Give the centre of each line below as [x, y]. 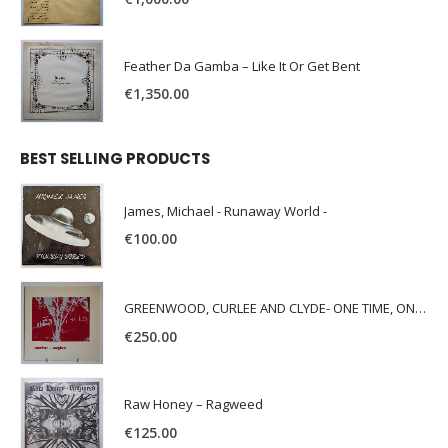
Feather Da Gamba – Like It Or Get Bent [242, 66]
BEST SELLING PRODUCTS [115, 159]
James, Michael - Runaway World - [225, 211]
